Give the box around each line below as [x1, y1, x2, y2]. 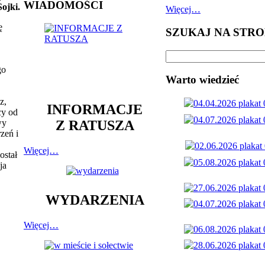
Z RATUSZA [55, 117, 134, 133]
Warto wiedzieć [166, 73, 239, 86]
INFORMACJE [47, 101, 143, 117]
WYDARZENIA [45, 192, 144, 208]
